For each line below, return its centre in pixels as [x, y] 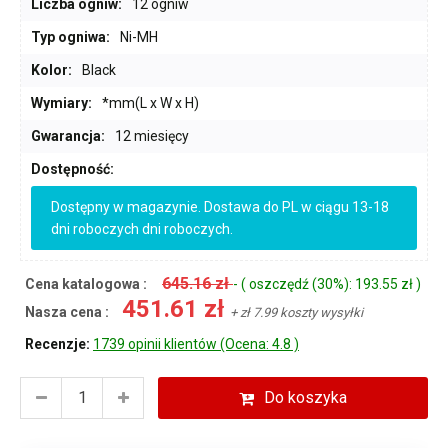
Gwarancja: [68, 135]
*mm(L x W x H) [150, 102]
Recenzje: [59, 343]
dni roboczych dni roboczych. [142, 228]
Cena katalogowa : [86, 283]
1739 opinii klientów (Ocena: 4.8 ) [196, 343]
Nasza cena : [68, 311]
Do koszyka [305, 397]
